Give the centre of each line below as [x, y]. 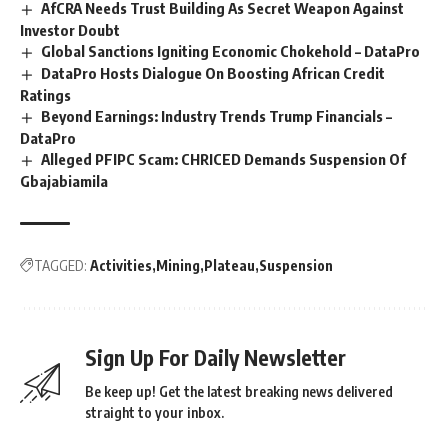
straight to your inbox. [154, 412]
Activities [121, 265]
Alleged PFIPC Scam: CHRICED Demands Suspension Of [224, 158]
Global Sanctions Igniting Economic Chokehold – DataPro [231, 51]
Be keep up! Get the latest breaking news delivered [239, 391]
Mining [178, 265]
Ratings [45, 94]
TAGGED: [60, 265]
